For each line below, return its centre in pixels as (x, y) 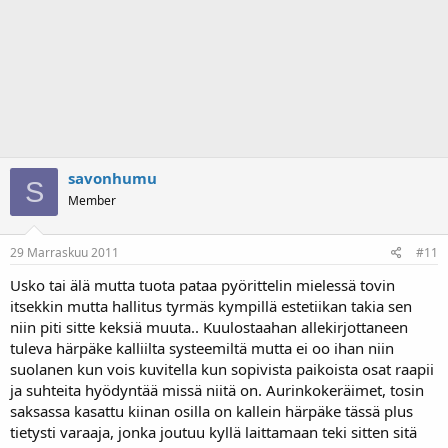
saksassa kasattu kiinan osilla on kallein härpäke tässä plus (211, 410)
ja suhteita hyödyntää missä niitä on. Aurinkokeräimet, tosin (217, 389)
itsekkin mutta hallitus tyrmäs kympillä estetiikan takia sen (211, 305)
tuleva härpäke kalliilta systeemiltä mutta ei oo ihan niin (202, 347)
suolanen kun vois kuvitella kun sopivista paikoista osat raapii (222, 368)
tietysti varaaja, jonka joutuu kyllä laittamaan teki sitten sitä (213, 431)
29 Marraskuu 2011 (64, 252)
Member (92, 200)
